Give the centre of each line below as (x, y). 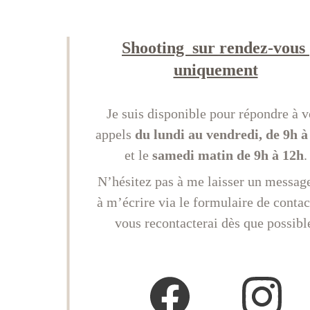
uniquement (216, 70)
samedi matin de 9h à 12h (228, 155)
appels (115, 134)
